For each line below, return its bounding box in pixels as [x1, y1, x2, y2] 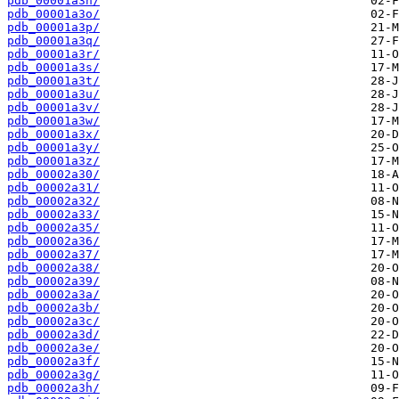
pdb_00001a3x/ [7, 127, 100, 142]
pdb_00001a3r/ [7, 47, 100, 61]
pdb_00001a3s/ [7, 61, 100, 75]
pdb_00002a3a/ [7, 288, 100, 302]
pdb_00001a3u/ [7, 87, 100, 102]
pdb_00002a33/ [7, 208, 100, 222]
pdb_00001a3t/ [7, 74, 100, 88]
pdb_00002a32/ [7, 194, 100, 208]
